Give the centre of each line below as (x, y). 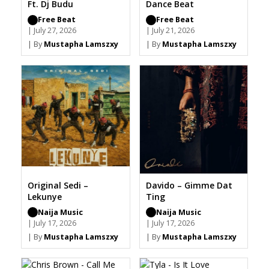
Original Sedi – (58, 185)
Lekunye (45, 196)
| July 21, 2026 (170, 31)
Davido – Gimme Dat (189, 185)
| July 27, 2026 (52, 31)
